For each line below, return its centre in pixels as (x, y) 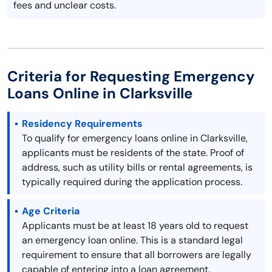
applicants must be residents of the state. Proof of (133, 153)
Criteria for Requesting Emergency (131, 76)
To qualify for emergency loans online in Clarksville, (135, 138)
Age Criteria (51, 211)
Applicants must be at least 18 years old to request (135, 226)
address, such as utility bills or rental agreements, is (137, 168)
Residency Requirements (82, 124)
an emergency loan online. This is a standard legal (132, 240)
